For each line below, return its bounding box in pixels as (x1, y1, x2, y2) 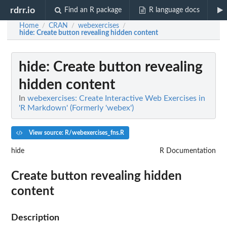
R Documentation (160, 147, 216, 155)
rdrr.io (10, 6, 35, 15)
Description (11, 213, 59, 222)
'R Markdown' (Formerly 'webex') (19, 104, 134, 112)
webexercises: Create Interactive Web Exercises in (27, 94, 205, 102)
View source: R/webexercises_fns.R (27, 129, 124, 136)
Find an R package (64, 7, 122, 14)
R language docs (148, 7, 200, 14)
